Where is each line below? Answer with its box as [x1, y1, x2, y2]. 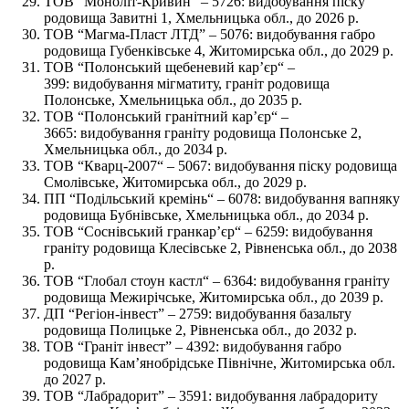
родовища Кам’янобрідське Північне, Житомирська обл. [44, 354, 395, 371]
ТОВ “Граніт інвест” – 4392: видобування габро [44, 338, 341, 354]
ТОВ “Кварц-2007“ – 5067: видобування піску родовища [44, 157, 397, 173]
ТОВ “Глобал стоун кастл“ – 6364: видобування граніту [44, 272, 390, 288]
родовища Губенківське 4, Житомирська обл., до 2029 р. [44, 42, 393, 58]
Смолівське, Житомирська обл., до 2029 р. [44, 173, 307, 190]
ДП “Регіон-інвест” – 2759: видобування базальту [44, 305, 351, 321]
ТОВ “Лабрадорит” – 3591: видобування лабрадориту [44, 387, 378, 404]
